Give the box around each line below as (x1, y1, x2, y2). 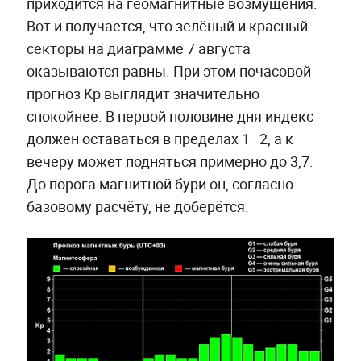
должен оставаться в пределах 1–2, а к (26, 129, 293, 149)
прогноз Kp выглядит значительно (26, 84, 259, 104)
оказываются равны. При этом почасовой (26, 61, 311, 81)
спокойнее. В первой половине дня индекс (26, 106, 313, 127)
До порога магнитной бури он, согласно (26, 174, 293, 194)
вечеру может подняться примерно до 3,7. (26, 151, 313, 172)
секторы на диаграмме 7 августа (26, 39, 251, 59)
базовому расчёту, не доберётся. (26, 197, 249, 217)
